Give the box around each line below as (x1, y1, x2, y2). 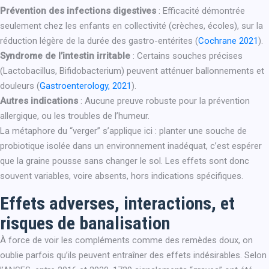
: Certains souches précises (130, 50, 243, 61)
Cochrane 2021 (198, 35, 258, 46)
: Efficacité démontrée (156, 5, 245, 16)
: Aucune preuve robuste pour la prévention (78, 95, 250, 106)
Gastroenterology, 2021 (40, 80, 131, 91)
